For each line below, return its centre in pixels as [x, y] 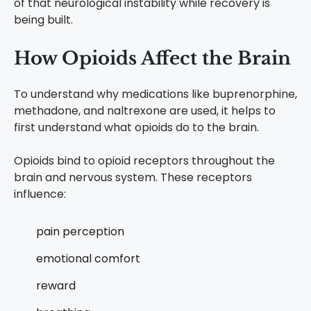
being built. [43, 20]
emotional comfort [88, 259]
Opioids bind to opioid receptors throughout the [144, 161]
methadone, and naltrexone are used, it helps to [145, 111]
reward [56, 286]
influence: [40, 194]
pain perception [80, 232]
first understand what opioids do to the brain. [136, 128]
